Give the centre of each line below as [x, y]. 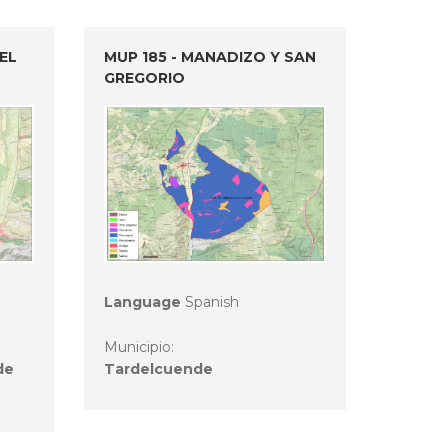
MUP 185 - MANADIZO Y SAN [209, 57]
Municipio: [140, 346]
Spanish [209, 301]
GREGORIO [144, 78]
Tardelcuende [158, 368]
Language [142, 301]
